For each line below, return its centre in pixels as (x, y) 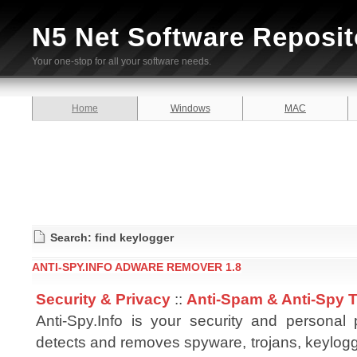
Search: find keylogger (112, 237)
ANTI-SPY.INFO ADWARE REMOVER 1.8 (137, 267)
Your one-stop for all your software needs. (122, 61)
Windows (190, 108)
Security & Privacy (103, 299)
